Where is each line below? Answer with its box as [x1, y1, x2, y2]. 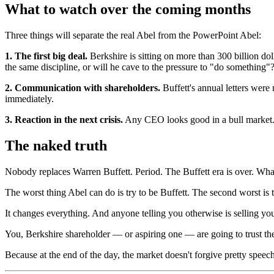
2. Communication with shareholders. [5, 82, 160, 93]
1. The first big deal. [5, 50, 87, 61]
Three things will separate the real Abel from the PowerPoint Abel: [5, 29, 261, 40]
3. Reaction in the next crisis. [5, 114, 123, 125]
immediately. [5, 93, 54, 104]
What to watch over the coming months [5, 1, 251, 18]
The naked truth [5, 137, 107, 154]
